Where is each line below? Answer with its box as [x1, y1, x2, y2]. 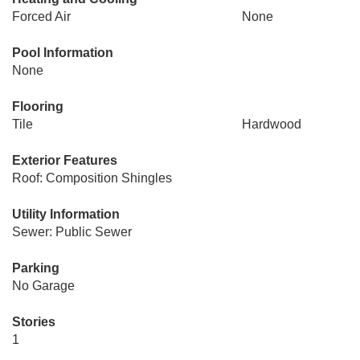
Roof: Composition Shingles [12, 171, 172, 185]
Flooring [12, 100, 63, 113]
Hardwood [241, 117, 301, 131]
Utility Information [12, 207, 120, 221]
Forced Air [12, 10, 71, 23]
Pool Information [12, 46, 113, 59]
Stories [12, 315, 55, 329]
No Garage [12, 279, 75, 292]
